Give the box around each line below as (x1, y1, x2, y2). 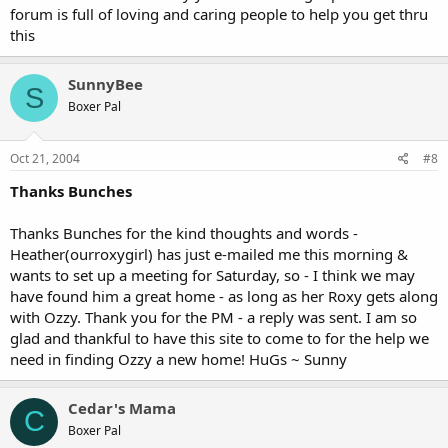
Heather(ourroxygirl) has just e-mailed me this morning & (10, 243, 408, 264)
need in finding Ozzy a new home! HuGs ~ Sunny (10, 348, 347, 369)
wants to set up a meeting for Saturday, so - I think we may (10, 264, 415, 285)
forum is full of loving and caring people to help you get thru (10, 4, 428, 24)
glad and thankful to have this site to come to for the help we (10, 327, 429, 348)
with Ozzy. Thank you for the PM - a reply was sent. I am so (10, 306, 417, 327)
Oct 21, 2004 (10, 149, 80, 167)
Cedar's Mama (68, 397, 176, 418)
